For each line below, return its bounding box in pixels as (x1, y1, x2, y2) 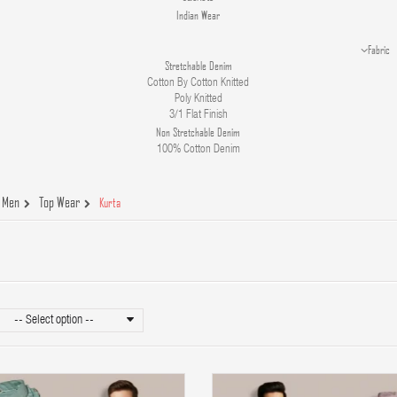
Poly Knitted (174, 94, 222, 105)
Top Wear (39, 193, 80, 210)
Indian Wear (176, 8, 221, 22)
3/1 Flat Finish (168, 110, 228, 121)
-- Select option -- (13, 315, 94, 327)
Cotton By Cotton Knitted (147, 78, 250, 90)
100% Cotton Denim (156, 144, 240, 156)
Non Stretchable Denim (156, 125, 241, 139)
